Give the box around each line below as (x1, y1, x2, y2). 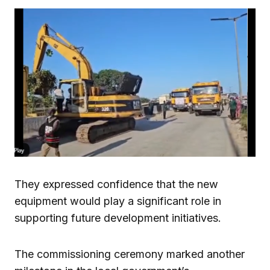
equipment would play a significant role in (14, 194, 221, 207)
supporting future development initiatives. (14, 211, 221, 224)
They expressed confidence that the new (14, 177, 218, 190)
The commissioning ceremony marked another (14, 247, 245, 260)
